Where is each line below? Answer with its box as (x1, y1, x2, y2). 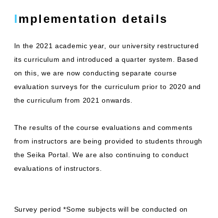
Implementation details (18, 12, 168, 25)
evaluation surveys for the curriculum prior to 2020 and (14, 83, 201, 91)
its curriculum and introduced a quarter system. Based (14, 55, 199, 63)
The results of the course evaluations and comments (14, 124, 193, 131)
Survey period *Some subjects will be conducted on (14, 205, 188, 213)
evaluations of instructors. (14, 164, 102, 172)
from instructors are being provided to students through (14, 137, 203, 145)
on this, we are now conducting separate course (14, 69, 177, 77)
